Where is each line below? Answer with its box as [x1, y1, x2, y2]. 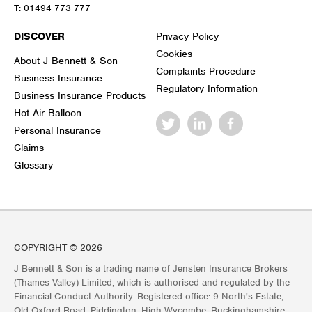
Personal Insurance [14, 124, 101, 137]
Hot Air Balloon [14, 107, 81, 120]
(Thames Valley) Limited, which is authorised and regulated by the [14, 276, 290, 289]
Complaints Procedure [156, 65, 256, 78]
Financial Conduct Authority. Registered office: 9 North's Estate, [14, 290, 283, 303]
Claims [14, 141, 44, 155]
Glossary [14, 159, 53, 172]
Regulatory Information [156, 82, 258, 95]
